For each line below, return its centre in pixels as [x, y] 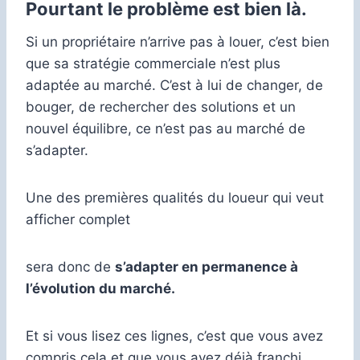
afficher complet [78, 219]
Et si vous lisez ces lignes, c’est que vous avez [174, 335]
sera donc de [70, 266]
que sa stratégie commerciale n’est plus [153, 63]
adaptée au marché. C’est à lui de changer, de [174, 85]
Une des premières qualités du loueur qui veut [175, 197]
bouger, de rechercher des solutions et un [161, 106]
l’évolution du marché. [100, 288]
